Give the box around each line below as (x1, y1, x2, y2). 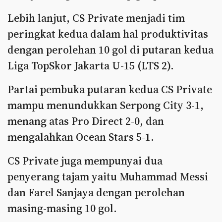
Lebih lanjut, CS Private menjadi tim (7, 10, 185, 25)
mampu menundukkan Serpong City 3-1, (7, 98, 204, 112)
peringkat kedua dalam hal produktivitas (7, 26, 208, 41)
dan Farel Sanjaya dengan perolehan (7, 185, 185, 200)
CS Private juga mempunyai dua (7, 153, 163, 168)
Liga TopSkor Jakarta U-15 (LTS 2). (7, 58, 174, 73)
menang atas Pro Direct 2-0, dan (7, 113, 164, 128)
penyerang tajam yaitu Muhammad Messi (7, 169, 208, 184)
